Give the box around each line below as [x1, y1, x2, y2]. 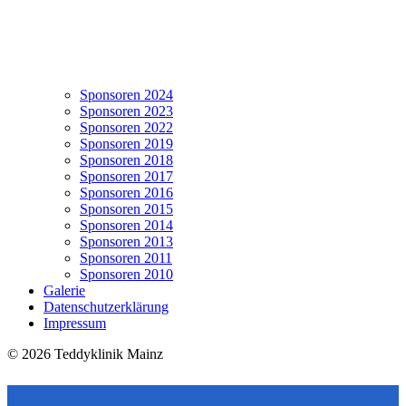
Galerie [43, 282, 85, 298]
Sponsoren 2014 [80, 217, 173, 233]
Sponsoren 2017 [80, 168, 173, 184]
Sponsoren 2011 [80, 249, 172, 266]
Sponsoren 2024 [80, 86, 173, 102]
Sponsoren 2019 [80, 135, 173, 151]
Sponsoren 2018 [80, 151, 173, 168]
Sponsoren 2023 [80, 102, 173, 119]
